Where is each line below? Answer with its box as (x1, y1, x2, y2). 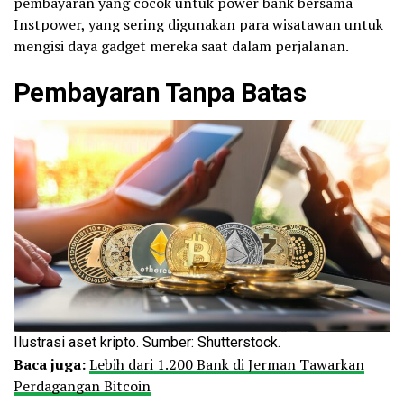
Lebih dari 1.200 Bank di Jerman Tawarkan (89, 354, 364, 375)
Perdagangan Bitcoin (14, 376, 151, 397)
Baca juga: (14, 354, 86, 375)
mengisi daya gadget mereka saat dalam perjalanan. (14, 35, 349, 56)
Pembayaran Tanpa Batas (14, 77, 307, 108)
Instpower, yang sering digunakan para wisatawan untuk (14, 14, 383, 34)
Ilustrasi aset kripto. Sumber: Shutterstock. (14, 334, 280, 352)
